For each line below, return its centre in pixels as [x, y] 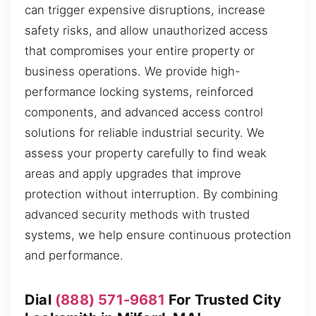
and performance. [74, 255]
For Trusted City [223, 299]
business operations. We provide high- [133, 71]
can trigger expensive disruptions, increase [145, 10]
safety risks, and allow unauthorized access [146, 30]
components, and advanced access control [144, 112]
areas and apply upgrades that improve [133, 173]
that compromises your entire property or [140, 50]
